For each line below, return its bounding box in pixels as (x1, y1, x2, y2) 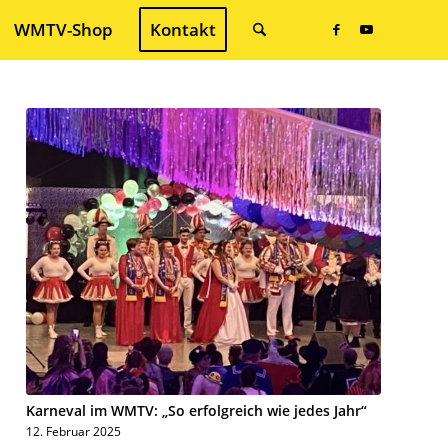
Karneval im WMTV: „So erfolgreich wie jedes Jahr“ (26, 400, 368, 420)
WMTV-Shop (13, 18, 113, 41)
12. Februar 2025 (26, 422, 122, 439)
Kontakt (149, 18, 216, 41)
